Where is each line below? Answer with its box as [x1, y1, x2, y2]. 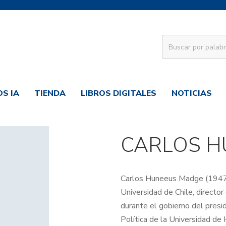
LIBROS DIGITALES [81, 88, 156, 99]
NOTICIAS [172, 88, 212, 99]
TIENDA [34, 88, 66, 99]
